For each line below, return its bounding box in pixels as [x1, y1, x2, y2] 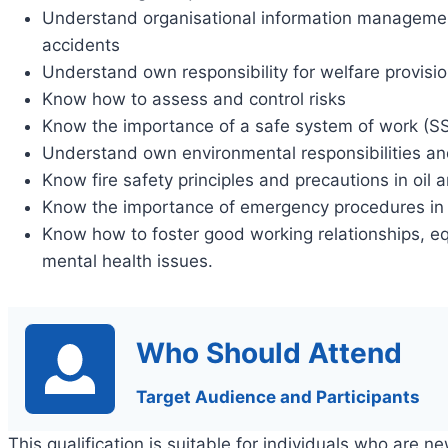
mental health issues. [42, 250, 213, 271]
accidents [42, 34, 120, 55]
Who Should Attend [136, 335, 402, 370]
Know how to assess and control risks [42, 88, 346, 109]
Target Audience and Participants [136, 386, 420, 407]
